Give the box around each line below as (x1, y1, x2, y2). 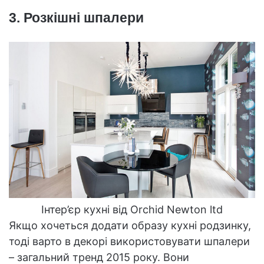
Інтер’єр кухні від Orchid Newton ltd (41, 203, 223, 216)
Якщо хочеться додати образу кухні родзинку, (9, 219, 251, 232)
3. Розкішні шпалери (9, 9, 144, 25)
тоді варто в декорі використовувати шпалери (9, 235, 250, 247)
